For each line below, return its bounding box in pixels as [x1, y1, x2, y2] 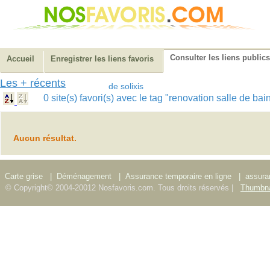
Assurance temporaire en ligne [125, 172, 231, 181]
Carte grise [5, 172, 45, 181]
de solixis [108, 81, 143, 91]
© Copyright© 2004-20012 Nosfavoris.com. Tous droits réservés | [5, 183, 236, 192]
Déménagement [57, 172, 111, 181]
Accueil [7, 54, 34, 63]
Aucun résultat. [13, 133, 77, 143]
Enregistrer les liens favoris [51, 54, 154, 63]
